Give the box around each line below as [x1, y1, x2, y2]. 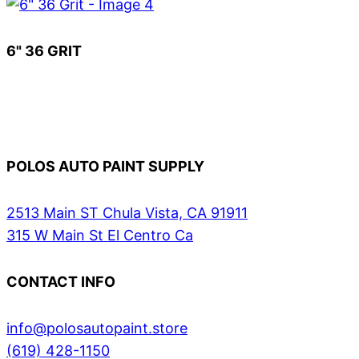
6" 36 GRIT [6, 42, 82, 60]
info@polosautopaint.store [6, 320, 188, 337]
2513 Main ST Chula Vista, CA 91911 [6, 204, 248, 222]
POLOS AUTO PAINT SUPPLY [6, 158, 204, 175]
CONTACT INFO [6, 273, 115, 291]
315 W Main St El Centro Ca [6, 227, 193, 244]
